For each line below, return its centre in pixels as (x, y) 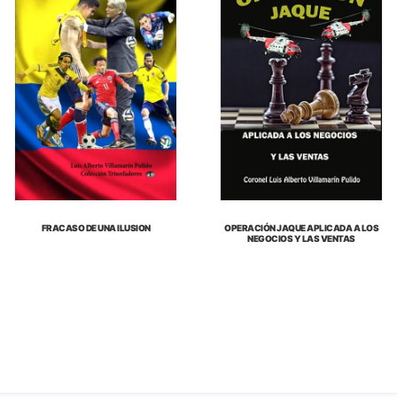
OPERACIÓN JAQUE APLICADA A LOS (301, 228)
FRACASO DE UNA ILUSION (96, 228)
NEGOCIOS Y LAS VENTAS (301, 239)
